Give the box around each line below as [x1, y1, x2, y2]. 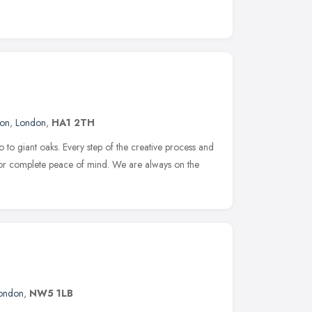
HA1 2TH [52, 115, 95, 130]
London [15, 115, 46, 130]
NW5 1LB [29, 286, 73, 300]
